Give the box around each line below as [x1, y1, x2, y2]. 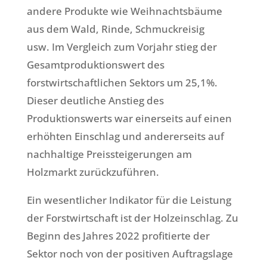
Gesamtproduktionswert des [26, 58, 164, 72]
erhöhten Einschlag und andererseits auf [26, 129, 224, 144]
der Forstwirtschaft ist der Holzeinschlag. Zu [26, 211, 238, 225]
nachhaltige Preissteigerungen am [26, 147, 192, 162]
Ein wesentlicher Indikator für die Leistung [26, 193, 231, 207]
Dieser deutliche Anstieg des [26, 94, 164, 108]
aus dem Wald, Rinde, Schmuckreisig [26, 22, 204, 36]
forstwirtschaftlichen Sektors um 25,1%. [26, 76, 218, 90]
